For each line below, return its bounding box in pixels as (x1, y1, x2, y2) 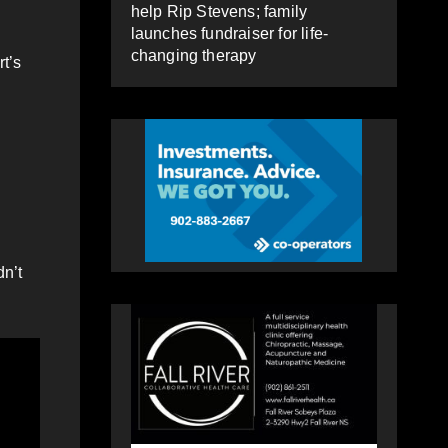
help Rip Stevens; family (130, 2, 308, 20)
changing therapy (130, 46, 257, 64)
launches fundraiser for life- (130, 24, 329, 42)
